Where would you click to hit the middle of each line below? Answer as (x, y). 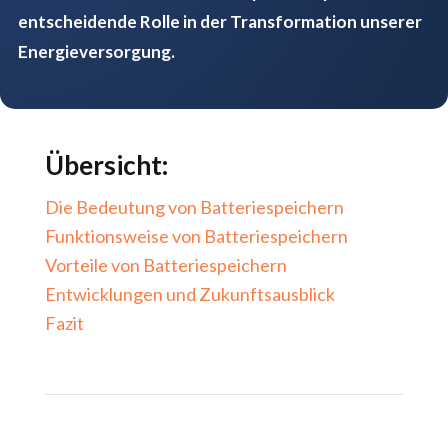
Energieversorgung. (96, 52)
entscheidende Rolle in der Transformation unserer (219, 22)
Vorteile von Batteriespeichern (165, 265)
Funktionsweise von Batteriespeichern (196, 236)
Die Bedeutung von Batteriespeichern (194, 207)
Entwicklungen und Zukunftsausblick (189, 294)
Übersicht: (106, 165)
